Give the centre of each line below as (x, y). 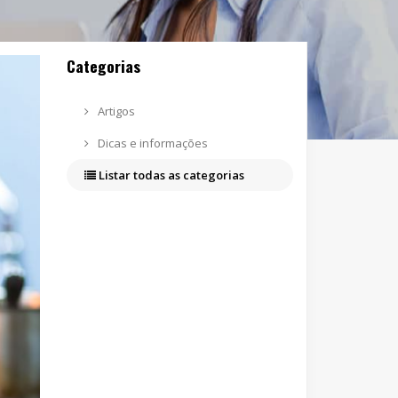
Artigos (115, 111)
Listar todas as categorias (171, 175)
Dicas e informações (152, 143)
